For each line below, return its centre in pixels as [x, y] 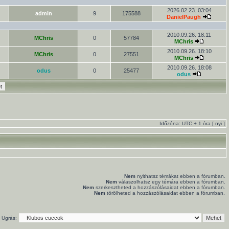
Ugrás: [9, 218]
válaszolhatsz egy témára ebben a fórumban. [171, 182]
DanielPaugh [184, 17]
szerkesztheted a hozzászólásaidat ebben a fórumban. [160, 187]
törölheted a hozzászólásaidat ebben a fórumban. [165, 193]
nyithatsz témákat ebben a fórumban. [180, 176]
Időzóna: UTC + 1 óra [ [187, 123]
